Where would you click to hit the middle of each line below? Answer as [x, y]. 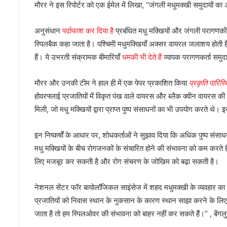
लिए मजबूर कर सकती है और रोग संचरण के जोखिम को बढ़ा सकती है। [127, 161]
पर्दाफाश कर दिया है [88, 30]
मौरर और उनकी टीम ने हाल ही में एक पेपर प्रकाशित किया [112, 83]
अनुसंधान [48, 30]
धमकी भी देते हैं [142, 57]
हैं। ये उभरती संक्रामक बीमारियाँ [78, 57]
